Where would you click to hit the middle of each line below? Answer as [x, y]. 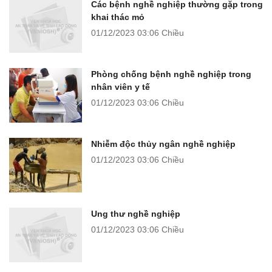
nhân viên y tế [121, 87]
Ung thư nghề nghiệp [136, 213]
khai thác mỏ [118, 17]
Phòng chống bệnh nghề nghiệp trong [171, 74]
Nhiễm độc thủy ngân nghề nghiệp [163, 144]
